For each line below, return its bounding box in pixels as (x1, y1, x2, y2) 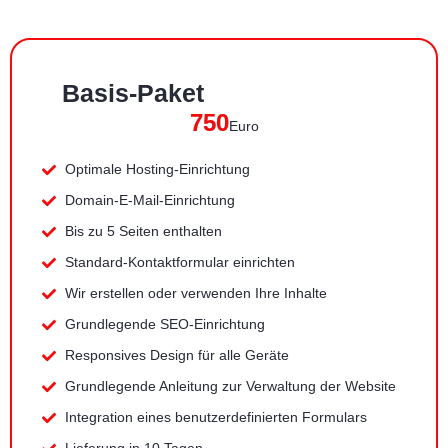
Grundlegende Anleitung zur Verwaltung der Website (64, 378, 396, 395)
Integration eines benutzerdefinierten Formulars (64, 409, 367, 426)
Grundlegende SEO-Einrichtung (64, 316, 265, 333)
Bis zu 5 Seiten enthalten (64, 223, 222, 240)
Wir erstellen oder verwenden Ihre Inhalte (64, 285, 327, 302)
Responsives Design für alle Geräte (64, 347, 289, 364)
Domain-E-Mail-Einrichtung (64, 192, 235, 209)
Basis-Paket (62, 79, 204, 108)
